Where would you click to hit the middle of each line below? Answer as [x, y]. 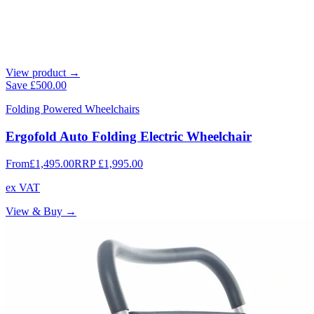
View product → [43, 73]
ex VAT [23, 187]
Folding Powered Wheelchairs [73, 109]
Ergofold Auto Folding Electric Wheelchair [129, 136]
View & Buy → [41, 211]
